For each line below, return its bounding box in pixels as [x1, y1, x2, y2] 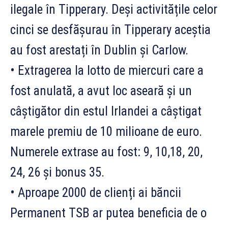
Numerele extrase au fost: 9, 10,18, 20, [10, 145, 203, 160]
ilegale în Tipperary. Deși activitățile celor [10, 2, 217, 17]
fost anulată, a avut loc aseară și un [10, 83, 192, 99]
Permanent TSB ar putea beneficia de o [10, 206, 207, 221]
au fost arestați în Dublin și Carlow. [10, 43, 188, 58]
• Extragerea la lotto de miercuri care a [10, 63, 204, 78]
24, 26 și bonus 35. [10, 165, 104, 180]
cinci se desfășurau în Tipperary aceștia [10, 22, 211, 38]
